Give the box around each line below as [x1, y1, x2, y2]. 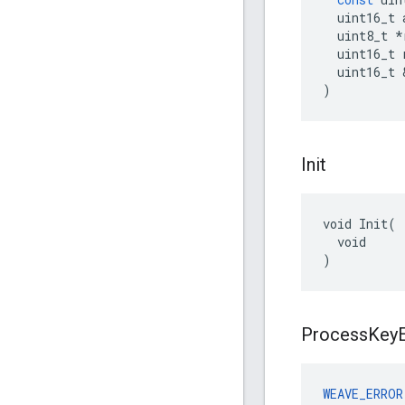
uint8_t [337, 27, 388, 45]
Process [301, 324, 368, 346]
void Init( [323, 215, 396, 233]
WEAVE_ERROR [323, 385, 403, 403]
